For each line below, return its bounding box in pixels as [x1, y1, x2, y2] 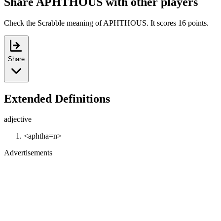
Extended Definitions [4, 92, 110, 105]
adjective [4, 115, 32, 124]
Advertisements [4, 148, 52, 157]
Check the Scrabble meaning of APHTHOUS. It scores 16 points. [4, 18, 209, 27]
